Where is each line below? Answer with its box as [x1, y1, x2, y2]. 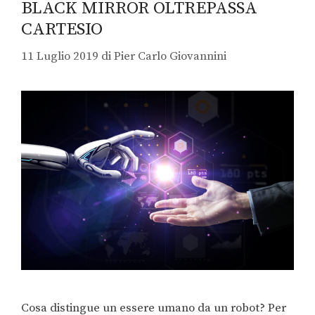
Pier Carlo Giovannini [114, 49, 226, 65]
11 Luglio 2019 [21, 49, 98, 65]
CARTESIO [21, 18, 103, 40]
